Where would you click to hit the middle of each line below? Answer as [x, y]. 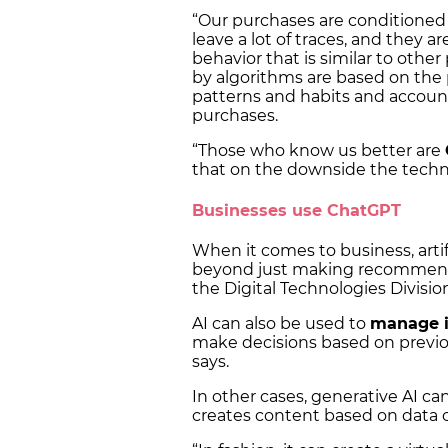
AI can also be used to [281, 323]
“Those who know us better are [318, 151]
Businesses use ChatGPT [299, 210]
